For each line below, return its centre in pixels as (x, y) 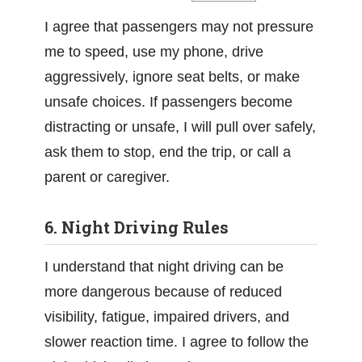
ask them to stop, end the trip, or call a (168, 152)
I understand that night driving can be (164, 267)
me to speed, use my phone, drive (154, 52)
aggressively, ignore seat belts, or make (172, 77)
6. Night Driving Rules (137, 227)
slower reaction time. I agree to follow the (177, 342)
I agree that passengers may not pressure (179, 27)
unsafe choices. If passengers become (168, 102)
